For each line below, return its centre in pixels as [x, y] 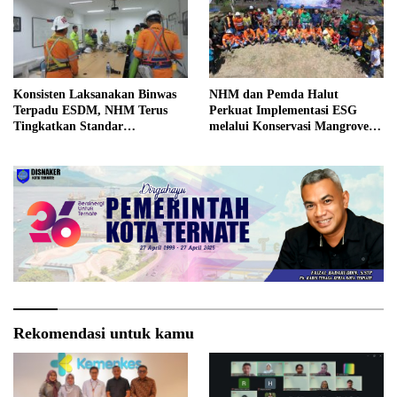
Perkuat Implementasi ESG [283, 111]
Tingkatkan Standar [68, 127]
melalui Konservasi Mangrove [289, 127]
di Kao [227, 159]
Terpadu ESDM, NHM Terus [90, 111]
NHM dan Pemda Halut [274, 95]
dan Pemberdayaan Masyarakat [295, 143]
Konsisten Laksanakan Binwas [95, 95]
